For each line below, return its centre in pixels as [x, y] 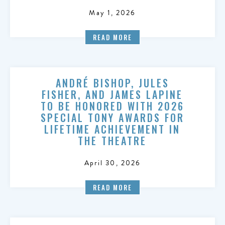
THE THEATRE [113, 141]
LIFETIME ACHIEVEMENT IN [113, 129]
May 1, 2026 [113, 13]
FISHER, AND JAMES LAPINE [113, 94]
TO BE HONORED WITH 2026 [112, 106]
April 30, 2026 [113, 163]
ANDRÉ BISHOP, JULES [112, 83]
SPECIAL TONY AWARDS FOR [112, 118]
